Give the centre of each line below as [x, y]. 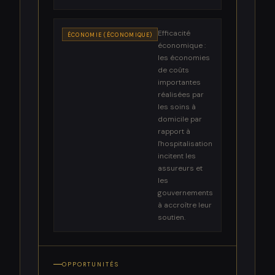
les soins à [177, 107]
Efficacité [174, 33]
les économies [184, 58]
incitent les [177, 156]
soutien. [172, 218]
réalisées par [181, 95]
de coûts [174, 70]
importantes [180, 83]
